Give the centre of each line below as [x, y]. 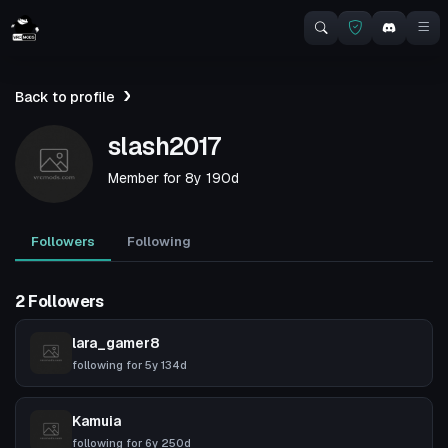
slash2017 [164, 146]
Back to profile [65, 97]
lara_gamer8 [116, 343]
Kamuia [96, 421]
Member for [146, 178]
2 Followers [59, 301]
